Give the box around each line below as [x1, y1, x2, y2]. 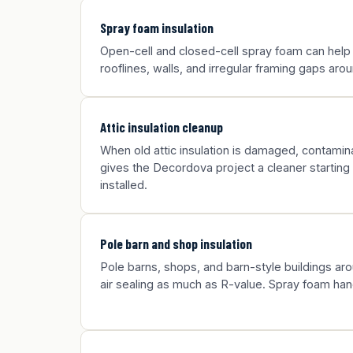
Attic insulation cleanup [100, 119, 223, 135]
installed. [100, 178, 147, 191]
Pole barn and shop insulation [100, 236, 252, 251]
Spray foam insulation [100, 20, 214, 35]
